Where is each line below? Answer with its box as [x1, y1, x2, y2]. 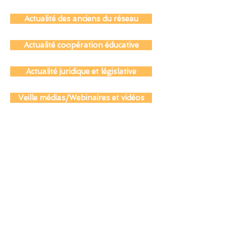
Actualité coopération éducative [23, 57, 139, 66]
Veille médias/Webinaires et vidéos [18, 109, 144, 119]
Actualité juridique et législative [26, 83, 136, 92]
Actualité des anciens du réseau [24, 30, 138, 40]
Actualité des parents [42, 4, 120, 13]
